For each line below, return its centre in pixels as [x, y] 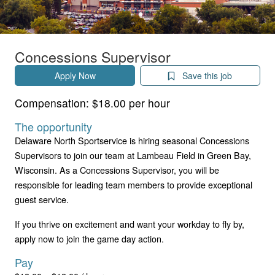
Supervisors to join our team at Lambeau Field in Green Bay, [133, 155]
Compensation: [53, 103]
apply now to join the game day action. [89, 238]
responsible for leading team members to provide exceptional [134, 184]
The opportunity [53, 126]
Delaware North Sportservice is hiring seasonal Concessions [132, 140]
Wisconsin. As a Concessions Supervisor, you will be [117, 169]
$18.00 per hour [131, 103]
